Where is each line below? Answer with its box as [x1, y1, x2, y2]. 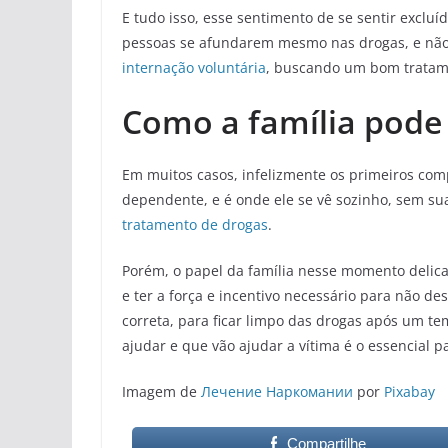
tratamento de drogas [122, 215, 268, 235]
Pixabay [384, 382, 435, 402]
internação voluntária [122, 58, 266, 78]
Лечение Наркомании [201, 382, 353, 402]
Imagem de [122, 382, 201, 402]
